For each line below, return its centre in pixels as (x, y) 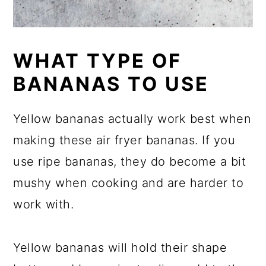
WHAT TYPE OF (98, 61)
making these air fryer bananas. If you (124, 140)
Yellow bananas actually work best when (132, 119)
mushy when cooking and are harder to (129, 183)
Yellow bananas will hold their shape (120, 248)
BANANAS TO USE (111, 84)
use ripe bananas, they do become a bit (130, 162)
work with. (44, 205)
